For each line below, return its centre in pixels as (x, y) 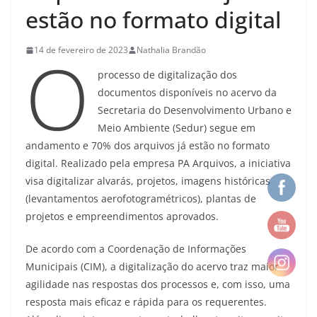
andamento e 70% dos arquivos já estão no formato (148, 146)
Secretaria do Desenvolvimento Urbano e (194, 110)
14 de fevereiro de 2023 (81, 50)
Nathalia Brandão (171, 50)
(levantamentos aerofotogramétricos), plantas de (141, 199)
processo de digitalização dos (167, 75)
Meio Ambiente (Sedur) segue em (176, 128)
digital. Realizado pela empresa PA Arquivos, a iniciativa (158, 163)
